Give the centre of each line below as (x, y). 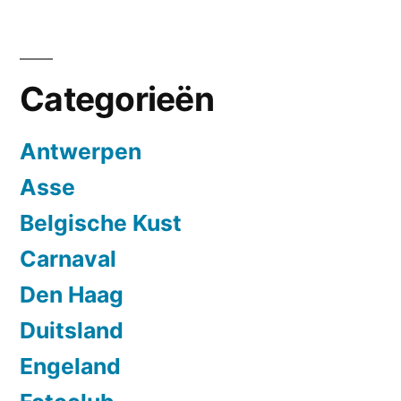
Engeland (70, 366)
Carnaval (68, 258)
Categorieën (117, 98)
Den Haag (72, 294)
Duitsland (72, 330)
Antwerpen (81, 151)
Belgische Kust (101, 222)
